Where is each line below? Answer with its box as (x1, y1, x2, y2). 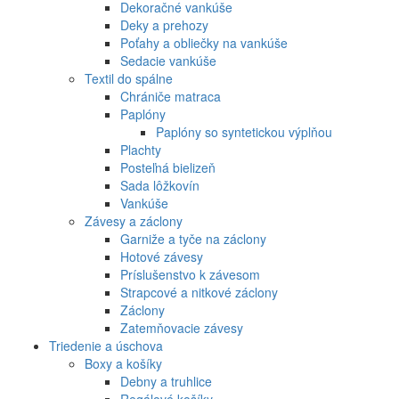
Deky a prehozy (120, 15, 208, 34)
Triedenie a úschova (49, 336, 163, 354)
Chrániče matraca (120, 86, 221, 105)
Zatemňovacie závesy (120, 318, 243, 337)
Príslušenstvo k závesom (120, 265, 260, 283)
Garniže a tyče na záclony (120, 229, 266, 248)
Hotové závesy (120, 247, 203, 265)
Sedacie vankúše (120, 51, 216, 69)
